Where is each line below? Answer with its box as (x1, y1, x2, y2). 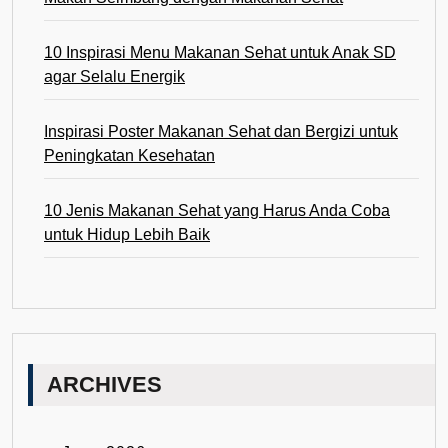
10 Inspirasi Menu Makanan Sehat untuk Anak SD (44, 44, 396, 61)
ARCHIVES (47, 372, 163, 397)
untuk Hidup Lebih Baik (44, 226, 210, 243)
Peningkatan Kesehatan (44, 147, 215, 164)
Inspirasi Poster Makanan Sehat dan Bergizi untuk (44, 123, 398, 140)
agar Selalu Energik (44, 68, 185, 85)
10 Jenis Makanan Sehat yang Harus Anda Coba (44, 202, 390, 219)
